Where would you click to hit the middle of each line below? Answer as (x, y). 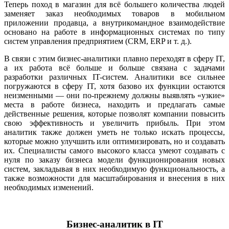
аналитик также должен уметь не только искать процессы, (114, 132)
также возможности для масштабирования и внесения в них (114, 178)
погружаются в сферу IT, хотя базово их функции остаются (114, 86)
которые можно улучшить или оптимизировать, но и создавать (114, 141)
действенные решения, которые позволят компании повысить (114, 113)
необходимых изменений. (49, 187)
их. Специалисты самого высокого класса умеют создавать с (114, 150)
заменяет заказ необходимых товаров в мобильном (114, 13)
